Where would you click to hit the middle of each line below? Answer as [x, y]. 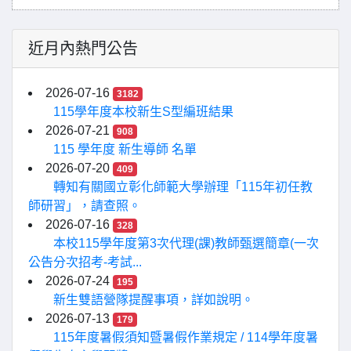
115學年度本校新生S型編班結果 [143, 112]
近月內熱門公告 [83, 49]
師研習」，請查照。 [85, 206]
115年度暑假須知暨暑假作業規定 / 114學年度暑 [186, 337]
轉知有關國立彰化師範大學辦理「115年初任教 [183, 187]
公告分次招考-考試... [85, 262]
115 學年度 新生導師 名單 [125, 149]
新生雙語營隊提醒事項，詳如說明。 [154, 300]
